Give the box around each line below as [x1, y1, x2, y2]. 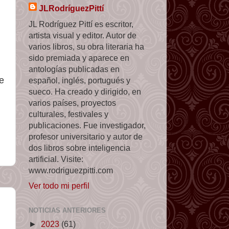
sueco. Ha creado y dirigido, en [29, 86, 141, 96]
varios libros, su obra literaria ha [29, 41, 144, 51]
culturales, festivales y [29, 109, 108, 119]
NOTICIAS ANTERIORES [29, 206, 106, 214]
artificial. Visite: [29, 154, 83, 164]
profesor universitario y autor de [29, 131, 143, 141]
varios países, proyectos [29, 98, 116, 107]
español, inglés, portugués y [29, 75, 130, 85]
